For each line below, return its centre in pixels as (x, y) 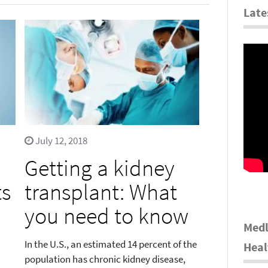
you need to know (106, 215)
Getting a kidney (99, 167)
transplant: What (100, 191)
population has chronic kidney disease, (105, 259)
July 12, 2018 (60, 140)
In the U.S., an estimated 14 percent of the (110, 244)
